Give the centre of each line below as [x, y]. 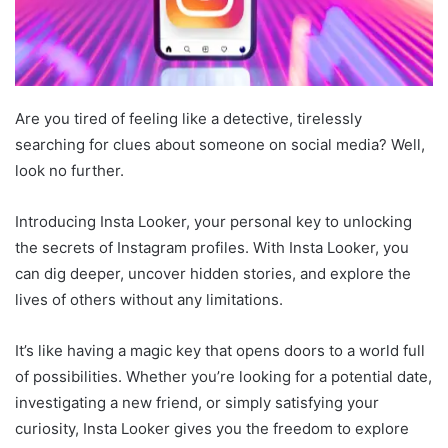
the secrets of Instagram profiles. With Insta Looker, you [212, 248]
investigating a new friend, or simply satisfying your [197, 403]
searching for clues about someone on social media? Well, [220, 145]
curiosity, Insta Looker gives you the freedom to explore [212, 429]
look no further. [69, 171]
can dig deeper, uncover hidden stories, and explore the [213, 274]
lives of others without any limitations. [149, 300]
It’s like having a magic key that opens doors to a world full [220, 351]
